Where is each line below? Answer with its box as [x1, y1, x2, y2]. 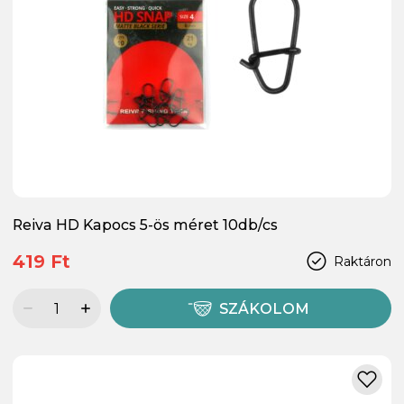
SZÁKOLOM [219, 300, 310, 318]
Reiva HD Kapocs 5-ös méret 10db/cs [13, 216, 278, 234]
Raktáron [334, 252, 391, 270]
